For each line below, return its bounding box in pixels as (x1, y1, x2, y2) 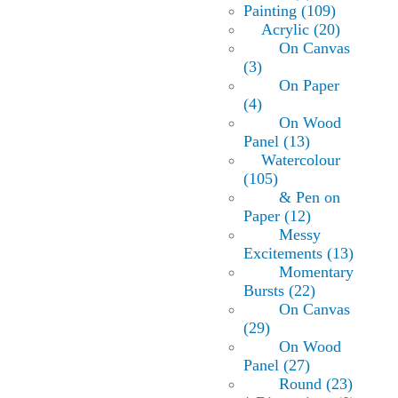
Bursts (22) (243, 282, 315, 300)
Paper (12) (243, 207, 311, 226)
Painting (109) (243, 2, 336, 20)
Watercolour (260, 151, 340, 170)
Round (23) (278, 375, 353, 394)
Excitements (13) (243, 244, 354, 263)
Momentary (278, 263, 354, 282)
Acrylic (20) (260, 20, 340, 39)
